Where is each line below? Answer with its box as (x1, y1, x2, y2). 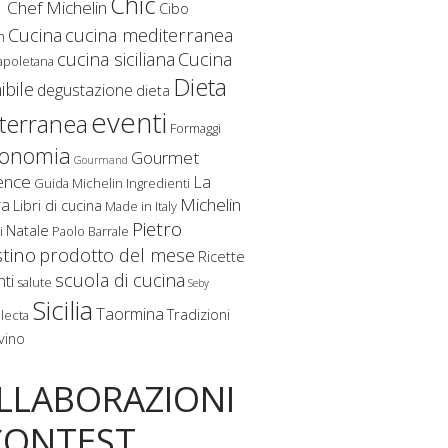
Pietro (132, 215, 183, 242)
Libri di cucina (13, 194, 103, 215)
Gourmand (74, 152, 129, 167)
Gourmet (131, 145, 200, 169)
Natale (6, 219, 50, 240)
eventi (91, 102, 168, 141)
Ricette (198, 245, 246, 266)
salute (17, 272, 53, 291)
